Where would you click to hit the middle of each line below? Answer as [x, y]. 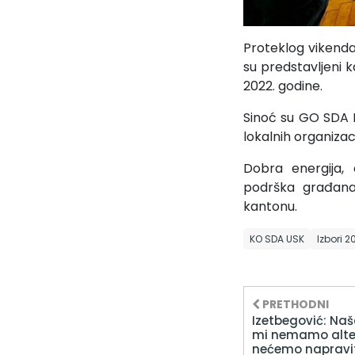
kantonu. [270, 207]
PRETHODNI [294, 305]
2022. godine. [283, 86]
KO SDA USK [277, 239]
